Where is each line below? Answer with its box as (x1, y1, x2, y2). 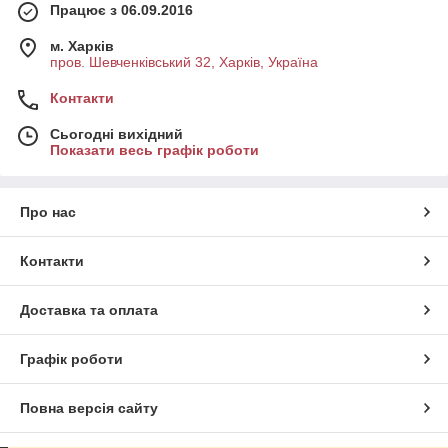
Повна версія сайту (20, 400, 158, 416)
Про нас (20, 204, 76, 220)
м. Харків (50, 38, 114, 54)
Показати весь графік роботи (50, 142, 259, 158)
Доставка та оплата (20, 302, 158, 318)
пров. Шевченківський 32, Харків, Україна (50, 54, 318, 70)
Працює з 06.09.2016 (50, 2, 193, 18)
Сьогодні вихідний (50, 126, 183, 142)
